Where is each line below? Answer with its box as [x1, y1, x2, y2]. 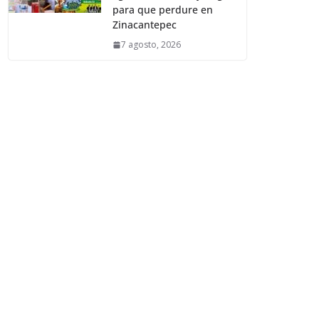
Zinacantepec [113, 18, 177, 32]
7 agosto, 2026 [121, 38, 182, 51]
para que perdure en [113, 3, 214, 17]
